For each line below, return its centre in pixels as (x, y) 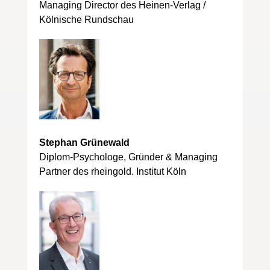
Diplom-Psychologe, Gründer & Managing (128, 157)
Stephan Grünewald (84, 143)
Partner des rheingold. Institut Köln (112, 172)
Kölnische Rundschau (86, 20)
